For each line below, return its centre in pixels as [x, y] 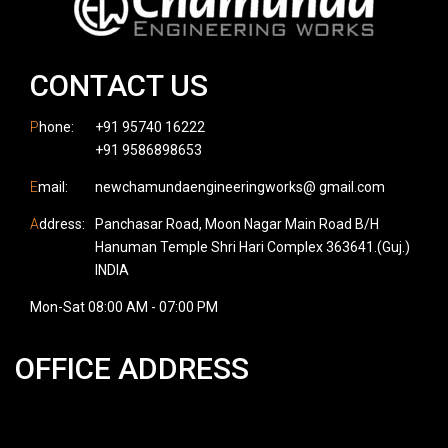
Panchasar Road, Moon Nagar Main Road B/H [237, 223]
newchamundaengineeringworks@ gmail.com [240, 186]
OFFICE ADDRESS [132, 368]
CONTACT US [119, 85]
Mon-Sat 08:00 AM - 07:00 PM [124, 306]
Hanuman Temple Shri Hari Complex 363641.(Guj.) [252, 246]
